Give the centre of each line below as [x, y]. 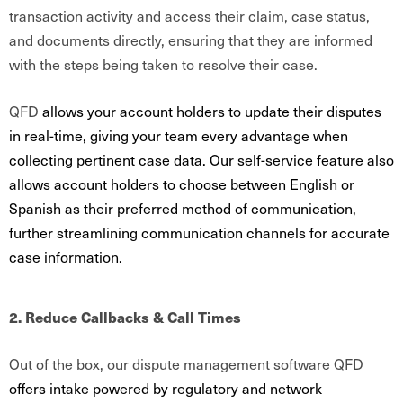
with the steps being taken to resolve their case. [167, 64]
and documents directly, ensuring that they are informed [191, 40]
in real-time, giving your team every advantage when [179, 135]
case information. [67, 256]
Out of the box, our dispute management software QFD [186, 363]
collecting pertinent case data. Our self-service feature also [201, 159]
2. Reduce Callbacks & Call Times [127, 317]
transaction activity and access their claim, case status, [189, 15]
